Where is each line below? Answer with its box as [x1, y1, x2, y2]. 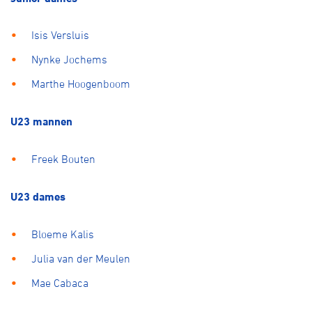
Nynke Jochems [31, 53, 107, 66]
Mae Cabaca [31, 276, 88, 289]
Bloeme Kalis [31, 227, 94, 240]
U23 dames [10, 189, 65, 203]
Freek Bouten [31, 152, 95, 165]
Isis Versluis [31, 29, 89, 42]
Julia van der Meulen [31, 251, 130, 265]
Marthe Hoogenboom [31, 77, 130, 91]
